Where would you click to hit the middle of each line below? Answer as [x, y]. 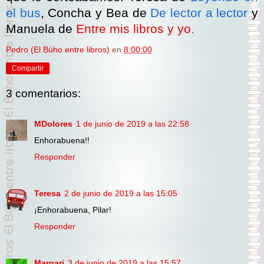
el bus [23, 13]
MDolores [53, 124]
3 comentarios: [43, 93]
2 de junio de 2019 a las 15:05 [121, 194]
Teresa [47, 194]
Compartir [28, 69]
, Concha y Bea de [95, 13]
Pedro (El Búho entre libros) [58, 50]
